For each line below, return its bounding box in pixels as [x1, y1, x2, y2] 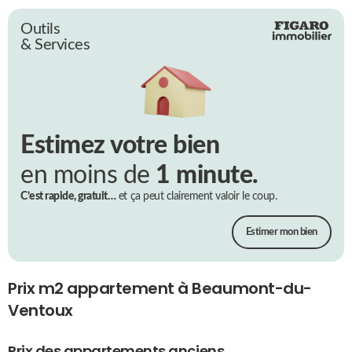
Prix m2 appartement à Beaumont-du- [8, 280, 312, 297]
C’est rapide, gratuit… [20, 191, 116, 203]
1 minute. [156, 163, 258, 189]
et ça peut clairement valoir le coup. [115, 191, 277, 203]
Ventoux [8, 302, 73, 319]
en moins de [20, 163, 156, 189]
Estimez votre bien [20, 133, 220, 159]
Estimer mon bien [245, 227, 317, 238]
